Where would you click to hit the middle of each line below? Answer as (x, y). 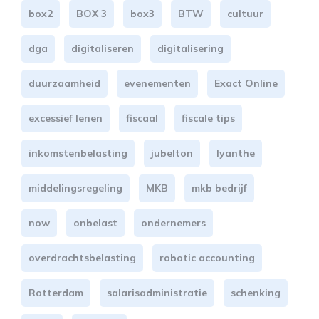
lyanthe (236, 153)
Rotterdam (56, 292)
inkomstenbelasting (78, 153)
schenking (256, 292)
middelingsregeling (75, 188)
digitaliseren (103, 48)
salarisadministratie (157, 292)
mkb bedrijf (219, 188)
